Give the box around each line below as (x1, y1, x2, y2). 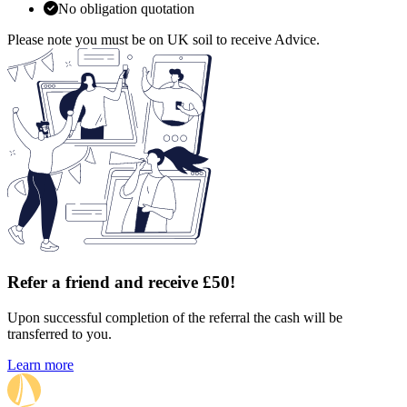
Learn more (7, 356, 74, 372)
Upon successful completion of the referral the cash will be (7, 309, 342, 325)
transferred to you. (7, 325, 112, 342)
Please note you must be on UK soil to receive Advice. (7, 32, 320, 48)
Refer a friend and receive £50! (7, 273, 235, 293)
